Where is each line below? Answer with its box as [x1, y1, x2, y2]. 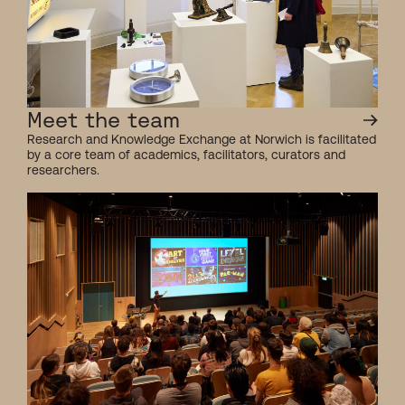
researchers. [27, 162, 99, 177]
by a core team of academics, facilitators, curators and [27, 146, 345, 162]
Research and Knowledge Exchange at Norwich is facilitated [27, 131, 376, 146]
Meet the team [27, 107, 180, 132]
